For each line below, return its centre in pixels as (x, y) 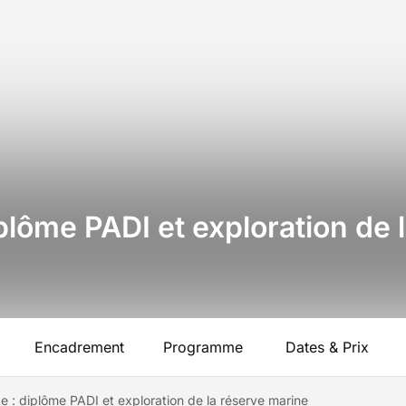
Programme (203, 347)
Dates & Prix (327, 347)
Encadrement (79, 347)
